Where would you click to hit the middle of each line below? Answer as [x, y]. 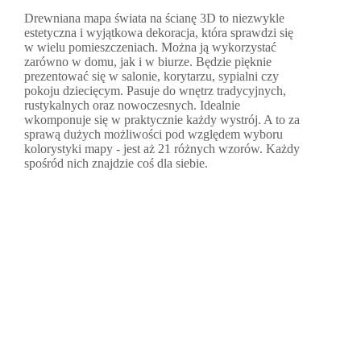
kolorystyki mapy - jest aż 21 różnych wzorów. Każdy [162, 149]
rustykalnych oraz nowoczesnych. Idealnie [132, 106]
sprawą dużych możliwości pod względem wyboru [154, 135]
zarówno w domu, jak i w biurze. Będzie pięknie [148, 62]
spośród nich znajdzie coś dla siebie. [116, 164]
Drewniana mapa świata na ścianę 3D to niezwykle [154, 19]
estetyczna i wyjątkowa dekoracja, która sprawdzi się [159, 33]
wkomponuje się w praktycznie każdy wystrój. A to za [162, 120]
